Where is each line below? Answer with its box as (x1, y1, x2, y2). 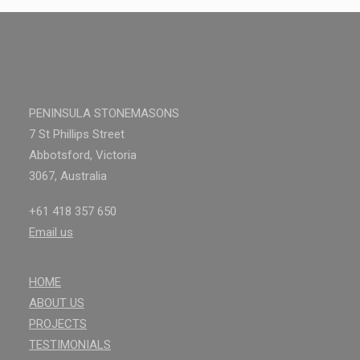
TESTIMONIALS (29, 337, 111, 352)
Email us (29, 225, 73, 239)
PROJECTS (29, 317, 87, 331)
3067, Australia (29, 169, 107, 183)
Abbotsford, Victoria (29, 148, 137, 162)
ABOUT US (29, 296, 84, 310)
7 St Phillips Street (29, 127, 125, 141)
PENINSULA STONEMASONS (29, 106, 179, 121)
